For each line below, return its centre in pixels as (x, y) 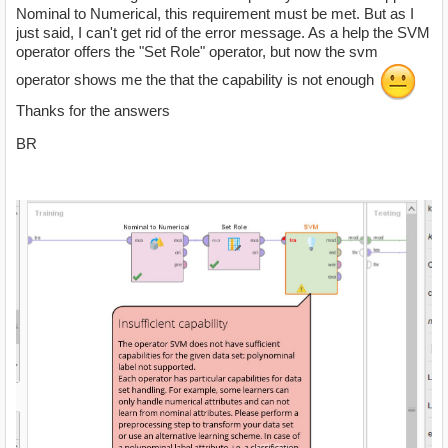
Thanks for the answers (93, 111)
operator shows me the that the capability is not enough (197, 80)
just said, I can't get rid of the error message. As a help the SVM (223, 33)
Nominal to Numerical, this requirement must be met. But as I (215, 14)
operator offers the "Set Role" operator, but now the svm (197, 52)
